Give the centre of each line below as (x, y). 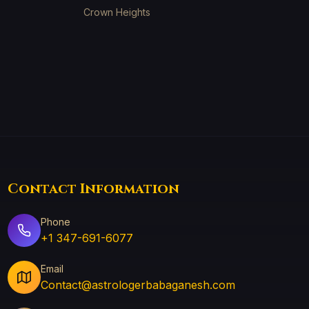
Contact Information (93, 189)
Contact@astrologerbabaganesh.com (138, 285)
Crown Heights (117, 12)
